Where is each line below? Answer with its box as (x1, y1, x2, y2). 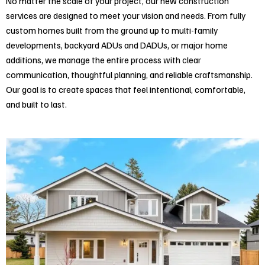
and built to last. (6, 98, 67, 110)
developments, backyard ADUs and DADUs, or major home (6, 39, 228, 51)
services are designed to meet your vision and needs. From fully (6, 9, 245, 21)
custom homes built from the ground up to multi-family (6, 24, 218, 36)
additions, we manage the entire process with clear (6, 54, 201, 66)
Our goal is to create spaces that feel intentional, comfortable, (6, 83, 245, 95)
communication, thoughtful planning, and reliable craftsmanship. (6, 69, 253, 80)
